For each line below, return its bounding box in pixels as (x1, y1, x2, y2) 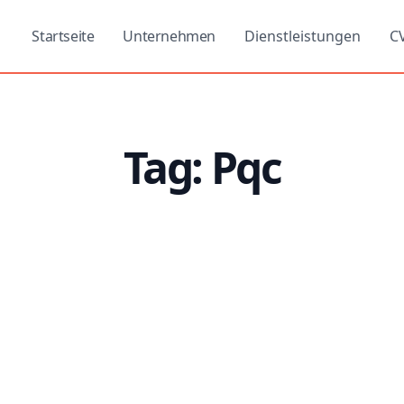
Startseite (32, 26, 95, 46)
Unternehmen (123, 26, 216, 46)
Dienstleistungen (243, 26, 361, 46)
